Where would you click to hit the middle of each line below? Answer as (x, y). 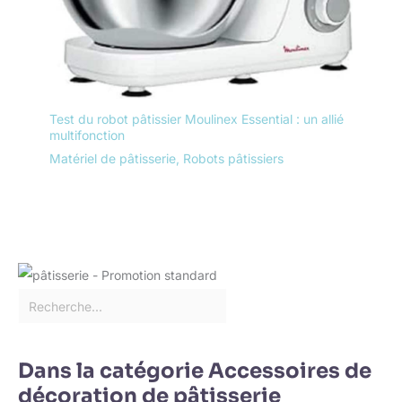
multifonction (87, 135)
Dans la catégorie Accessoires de (195, 371)
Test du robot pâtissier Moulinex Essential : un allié (197, 118)
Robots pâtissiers (233, 158)
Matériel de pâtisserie (113, 158)
